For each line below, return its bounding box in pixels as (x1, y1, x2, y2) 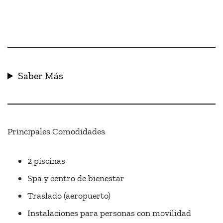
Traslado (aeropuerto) (27, 190, 111, 202)
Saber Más (18, 70, 64, 82)
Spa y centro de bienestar (27, 173, 124, 184)
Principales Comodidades (7, 126, 105, 137)
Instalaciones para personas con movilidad (27, 208, 191, 219)
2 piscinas (27, 155, 65, 167)
